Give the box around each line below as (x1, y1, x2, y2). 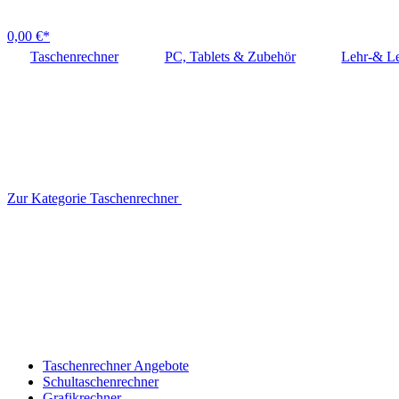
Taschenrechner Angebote (43, 358, 189, 374)
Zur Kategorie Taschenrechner (7, 191, 178, 207)
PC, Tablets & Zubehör (164, 49, 296, 65)
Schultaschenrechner (43, 374, 159, 390)
